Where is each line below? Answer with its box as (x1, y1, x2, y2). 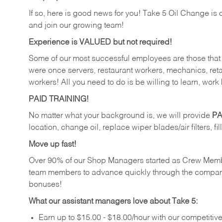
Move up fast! (29, 140, 76, 149)
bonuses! (29, 181, 62, 189)
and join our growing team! (29, 22, 124, 30)
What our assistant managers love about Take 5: (29, 197, 198, 206)
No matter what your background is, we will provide (29, 112, 212, 120)
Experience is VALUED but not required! (29, 38, 172, 47)
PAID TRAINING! (29, 95, 89, 104)
